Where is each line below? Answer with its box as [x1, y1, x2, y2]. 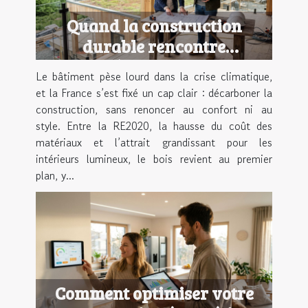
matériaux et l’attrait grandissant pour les [36, 134, 272, 151]
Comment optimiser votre [54, 281, 254, 305]
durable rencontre [82, 34, 225, 58]
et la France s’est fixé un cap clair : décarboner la [36, 85, 272, 102]
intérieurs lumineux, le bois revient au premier [36, 151, 272, 168]
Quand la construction [66, 14, 242, 38]
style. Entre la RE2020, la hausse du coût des [36, 118, 272, 135]
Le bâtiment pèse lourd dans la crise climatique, [36, 68, 272, 85]
